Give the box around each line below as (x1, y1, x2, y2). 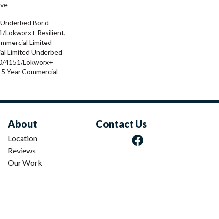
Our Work (8, 157, 42, 167)
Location (8, 133, 37, 143)
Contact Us (96, 117, 147, 130)
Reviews (8, 145, 36, 155)
